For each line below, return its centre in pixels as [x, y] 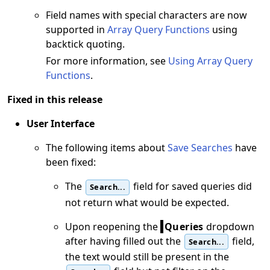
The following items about [107, 148]
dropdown [229, 226]
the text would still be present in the [147, 256]
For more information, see [107, 61]
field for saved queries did [191, 187]
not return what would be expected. [147, 202]
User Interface [61, 124]
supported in [77, 30]
